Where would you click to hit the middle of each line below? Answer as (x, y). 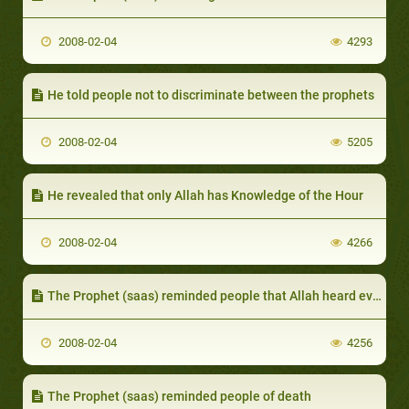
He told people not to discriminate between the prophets (211, 94)
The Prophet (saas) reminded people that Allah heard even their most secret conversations (210, 295)
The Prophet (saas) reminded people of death (179, 396)
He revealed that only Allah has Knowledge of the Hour (205, 195)
